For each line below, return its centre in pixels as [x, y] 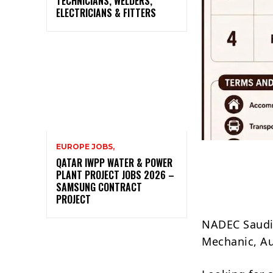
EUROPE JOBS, [85, 146]
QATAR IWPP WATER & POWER [114, 162]
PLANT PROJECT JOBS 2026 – [115, 175]
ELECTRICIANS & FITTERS [106, 12]
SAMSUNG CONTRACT [99, 187]
